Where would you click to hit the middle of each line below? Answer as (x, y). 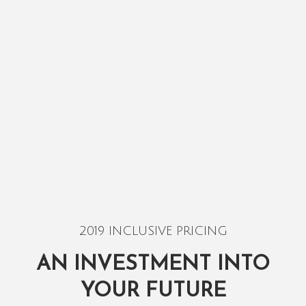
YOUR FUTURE (153, 291)
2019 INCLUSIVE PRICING (153, 231)
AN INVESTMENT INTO (153, 264)
